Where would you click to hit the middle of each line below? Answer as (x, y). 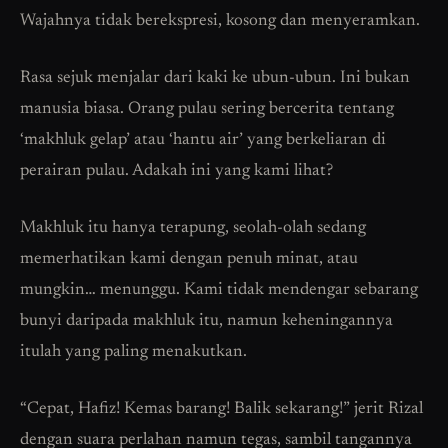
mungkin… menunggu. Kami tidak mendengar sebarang (219, 291)
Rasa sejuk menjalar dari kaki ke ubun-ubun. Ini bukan (215, 79)
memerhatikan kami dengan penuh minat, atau (189, 260)
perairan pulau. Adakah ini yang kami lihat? (176, 172)
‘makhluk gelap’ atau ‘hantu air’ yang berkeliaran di (203, 141)
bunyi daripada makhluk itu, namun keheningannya (206, 322)
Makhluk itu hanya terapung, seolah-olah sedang (193, 229)
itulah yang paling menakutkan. (133, 353)
